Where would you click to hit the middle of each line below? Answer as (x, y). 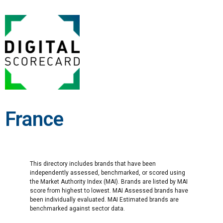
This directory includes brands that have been (93, 164)
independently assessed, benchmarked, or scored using (108, 173)
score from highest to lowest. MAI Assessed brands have (109, 191)
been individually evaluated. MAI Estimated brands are (104, 200)
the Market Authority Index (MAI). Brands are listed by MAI (109, 182)
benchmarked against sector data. (77, 209)
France (34, 119)
